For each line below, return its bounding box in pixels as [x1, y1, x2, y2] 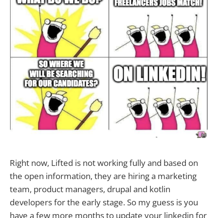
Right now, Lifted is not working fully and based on [10, 157, 198, 168]
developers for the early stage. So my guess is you [10, 196, 198, 208]
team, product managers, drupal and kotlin [10, 183, 170, 195]
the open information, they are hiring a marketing [10, 170, 197, 182]
